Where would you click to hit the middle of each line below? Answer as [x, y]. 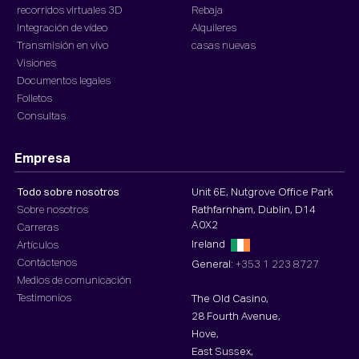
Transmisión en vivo [63, 46]
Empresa [42, 159]
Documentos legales [64, 81]
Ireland [210, 245]
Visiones [36, 63]
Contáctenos [47, 263]
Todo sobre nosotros [68, 192]
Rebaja [207, 10]
